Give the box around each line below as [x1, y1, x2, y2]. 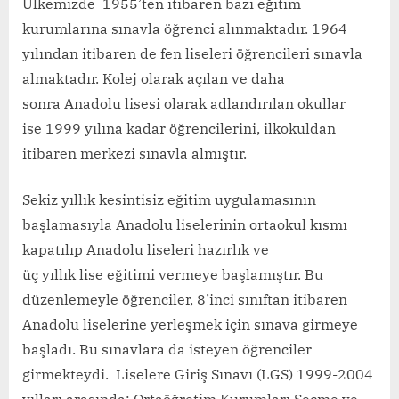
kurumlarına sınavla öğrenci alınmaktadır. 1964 [22, 19, 347, 37]
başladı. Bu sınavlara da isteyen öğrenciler [22, 339, 312, 358]
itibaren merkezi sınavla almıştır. [22, 143, 247, 162]
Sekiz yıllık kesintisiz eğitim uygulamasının [22, 190, 316, 208]
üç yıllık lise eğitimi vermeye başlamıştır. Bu [22, 265, 323, 283]
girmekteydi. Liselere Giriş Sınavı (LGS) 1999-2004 [22, 364, 373, 383]
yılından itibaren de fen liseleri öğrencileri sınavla [22, 44, 362, 62]
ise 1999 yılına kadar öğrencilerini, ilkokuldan [22, 118, 336, 137]
